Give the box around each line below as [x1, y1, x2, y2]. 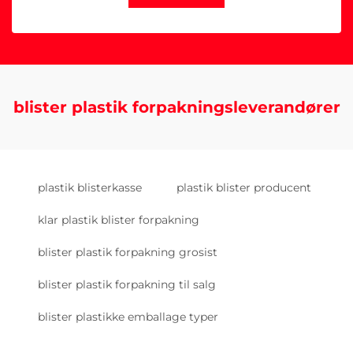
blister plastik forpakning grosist [38, 245, 217, 259]
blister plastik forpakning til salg [38, 277, 216, 292]
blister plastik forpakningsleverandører [13, 98, 340, 117]
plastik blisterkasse [38, 180, 142, 195]
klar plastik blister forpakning [38, 213, 199, 227]
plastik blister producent [176, 180, 311, 195]
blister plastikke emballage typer [38, 310, 218, 324]
